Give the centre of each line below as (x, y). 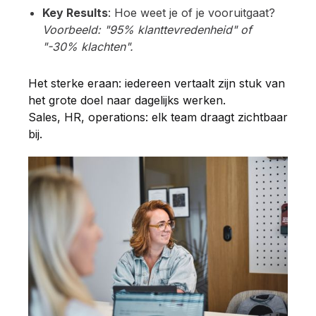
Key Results (75, 13)
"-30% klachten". (88, 47)
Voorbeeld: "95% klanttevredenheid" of (147, 30)
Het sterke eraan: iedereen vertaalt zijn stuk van (157, 84)
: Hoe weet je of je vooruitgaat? (192, 13)
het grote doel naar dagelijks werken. (129, 101)
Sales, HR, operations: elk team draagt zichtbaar (158, 117)
